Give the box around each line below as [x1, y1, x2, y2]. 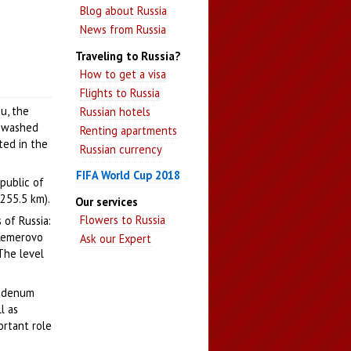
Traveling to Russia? [75, 48, 180, 63]
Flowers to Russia [80, 212, 166, 227]
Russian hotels [80, 103, 151, 119]
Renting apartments [80, 122, 178, 138]
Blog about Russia [80, 3, 168, 19]
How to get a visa [80, 66, 167, 81]
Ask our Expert [80, 230, 152, 246]
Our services [75, 194, 138, 209]
